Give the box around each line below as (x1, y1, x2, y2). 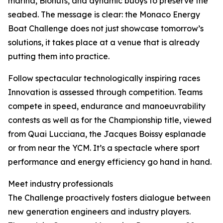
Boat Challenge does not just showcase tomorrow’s (8, 23, 204, 33)
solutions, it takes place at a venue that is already (8, 37, 200, 47)
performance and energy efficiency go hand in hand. (8, 157, 212, 167)
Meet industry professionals (8, 179, 113, 189)
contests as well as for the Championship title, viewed (8, 115, 212, 125)
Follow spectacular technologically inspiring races (8, 73, 200, 83)
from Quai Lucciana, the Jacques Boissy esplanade (8, 129, 206, 139)
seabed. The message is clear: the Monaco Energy (8, 9, 200, 19)
